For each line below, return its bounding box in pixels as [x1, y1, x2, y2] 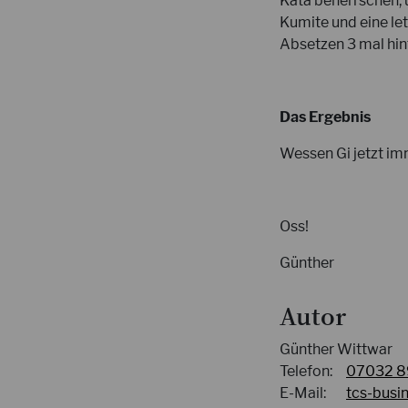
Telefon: [280, 362, 332, 380]
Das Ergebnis [280, 108, 371, 126]
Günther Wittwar [280, 341, 393, 358]
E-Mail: [280, 384, 326, 402]
